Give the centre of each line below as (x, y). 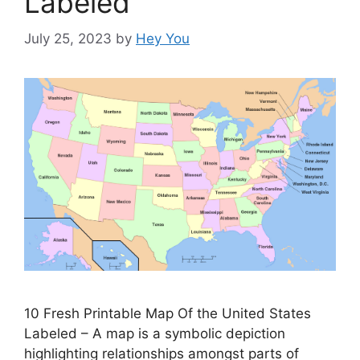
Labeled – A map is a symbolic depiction (155, 333)
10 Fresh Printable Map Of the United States (168, 313)
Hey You (163, 38)
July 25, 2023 (68, 38)
